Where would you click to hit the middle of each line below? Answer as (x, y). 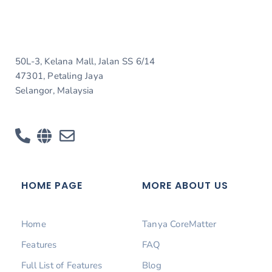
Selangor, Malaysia (55, 91)
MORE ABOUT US (185, 186)
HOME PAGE (52, 186)
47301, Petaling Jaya (59, 76)
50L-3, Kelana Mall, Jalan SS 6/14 (85, 62)
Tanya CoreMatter (179, 224)
